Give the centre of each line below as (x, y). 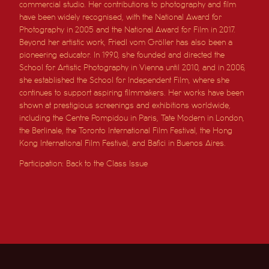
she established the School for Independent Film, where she (125, 80)
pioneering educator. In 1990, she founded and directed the (122, 55)
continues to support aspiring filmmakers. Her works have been (132, 92)
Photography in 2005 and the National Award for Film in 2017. (128, 29)
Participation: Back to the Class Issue (84, 163)
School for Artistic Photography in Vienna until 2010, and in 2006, (133, 67)
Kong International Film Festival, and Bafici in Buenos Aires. (123, 143)
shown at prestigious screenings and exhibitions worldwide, (125, 105)
